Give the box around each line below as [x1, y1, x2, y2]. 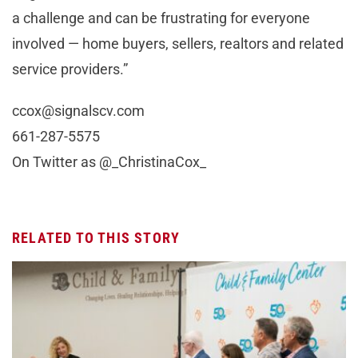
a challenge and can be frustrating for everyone [12, 10, 310, 27]
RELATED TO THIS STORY [12, 229, 181, 247]
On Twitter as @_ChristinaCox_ [12, 153, 206, 171]
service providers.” [12, 61, 128, 78]
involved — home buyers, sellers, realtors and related [12, 35, 344, 53]
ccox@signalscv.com [12, 102, 145, 120]
